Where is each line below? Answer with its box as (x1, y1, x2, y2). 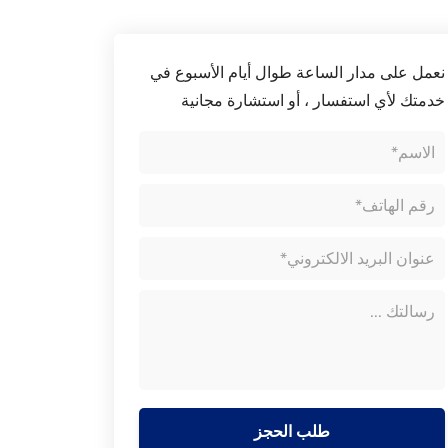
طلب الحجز (254, 421, 330, 443)
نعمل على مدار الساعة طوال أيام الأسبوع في (150, 62, 445, 84)
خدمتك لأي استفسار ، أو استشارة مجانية (181, 90, 445, 112)
